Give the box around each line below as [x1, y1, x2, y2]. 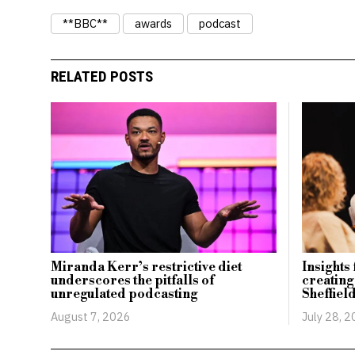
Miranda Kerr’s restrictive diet [50, 259, 242, 276]
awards [134, 15, 172, 31]
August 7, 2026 [50, 309, 131, 325]
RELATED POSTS [50, 67, 153, 86]
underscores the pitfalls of [50, 273, 214, 289]
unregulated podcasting [50, 286, 197, 303]
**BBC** [62, 15, 108, 31]
